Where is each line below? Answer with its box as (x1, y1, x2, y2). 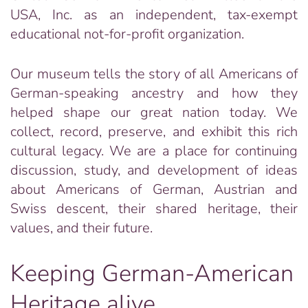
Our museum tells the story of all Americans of (10, 65, 298, 83)
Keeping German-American (10, 257, 294, 289)
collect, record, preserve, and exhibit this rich (10, 122, 298, 141)
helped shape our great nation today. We (10, 103, 298, 122)
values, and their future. (10, 219, 153, 237)
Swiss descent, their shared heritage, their (10, 199, 298, 218)
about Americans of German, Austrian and (10, 180, 298, 199)
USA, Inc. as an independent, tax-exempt (10, 5, 298, 24)
